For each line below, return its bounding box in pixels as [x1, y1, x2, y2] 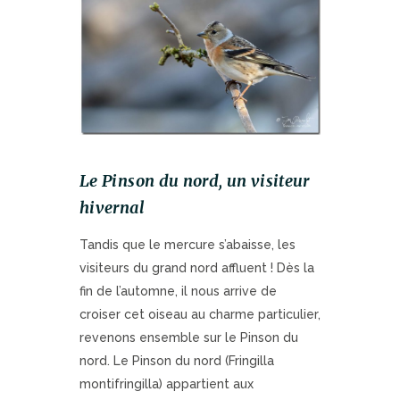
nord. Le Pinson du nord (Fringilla [79, 353, 274, 368]
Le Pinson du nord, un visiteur [79, 170, 310, 191]
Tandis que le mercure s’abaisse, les [79, 237, 296, 252]
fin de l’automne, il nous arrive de [79, 283, 277, 298]
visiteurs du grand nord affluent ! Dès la [79, 260, 314, 275]
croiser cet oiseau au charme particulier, [79, 306, 321, 321]
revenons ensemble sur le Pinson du [79, 329, 298, 345]
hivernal [79, 196, 145, 218]
